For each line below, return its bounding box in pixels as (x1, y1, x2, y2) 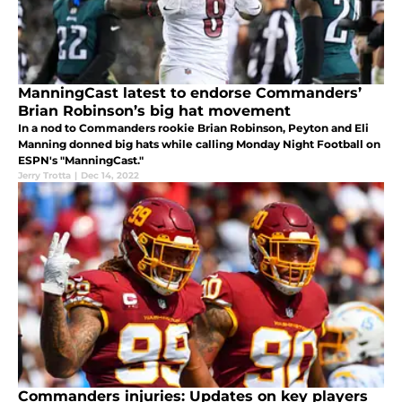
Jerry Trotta (18, 170, 71, 182)
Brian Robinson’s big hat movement (18, 102, 291, 120)
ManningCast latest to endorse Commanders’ (18, 84, 362, 102)
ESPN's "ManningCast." (18, 153, 144, 168)
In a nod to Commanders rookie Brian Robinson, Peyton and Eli (18, 121, 369, 135)
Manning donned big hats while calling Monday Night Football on (18, 137, 380, 152)
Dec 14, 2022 (81, 170, 139, 182)
